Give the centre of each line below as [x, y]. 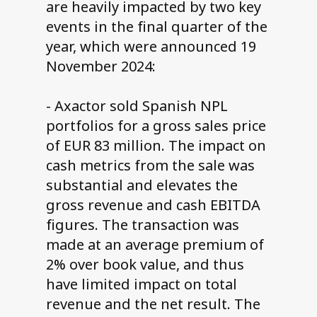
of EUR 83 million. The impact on [156, 146]
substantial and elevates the [142, 185]
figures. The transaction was [142, 225]
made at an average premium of [155, 245]
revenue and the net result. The [153, 304]
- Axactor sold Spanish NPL [137, 106]
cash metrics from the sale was [150, 166]
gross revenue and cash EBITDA [153, 205]
